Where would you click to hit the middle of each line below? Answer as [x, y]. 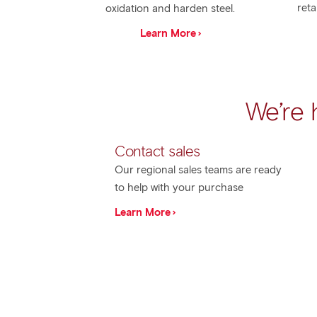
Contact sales [157, 151]
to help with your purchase [179, 188]
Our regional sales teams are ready [198, 170]
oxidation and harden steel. [171, 8]
